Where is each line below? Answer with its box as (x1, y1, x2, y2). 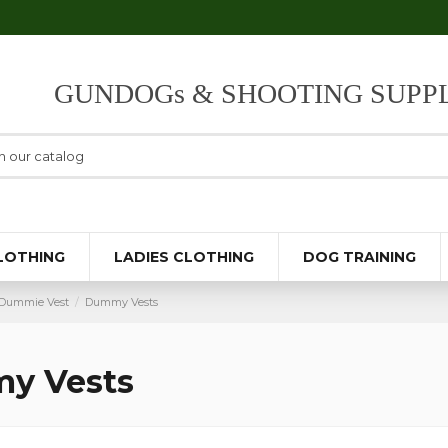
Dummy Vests (85, 294, 159, 309)
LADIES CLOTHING (114, 247, 254, 266)
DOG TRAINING (303, 247, 416, 266)
